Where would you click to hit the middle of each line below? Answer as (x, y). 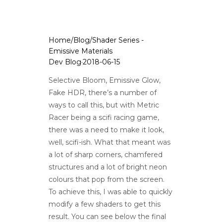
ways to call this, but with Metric (104, 105)
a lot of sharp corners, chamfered (105, 155)
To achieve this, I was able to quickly (110, 192)
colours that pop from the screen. (106, 180)
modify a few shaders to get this (104, 204)
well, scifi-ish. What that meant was (109, 142)
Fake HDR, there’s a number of (102, 93)
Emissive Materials (80, 51)
